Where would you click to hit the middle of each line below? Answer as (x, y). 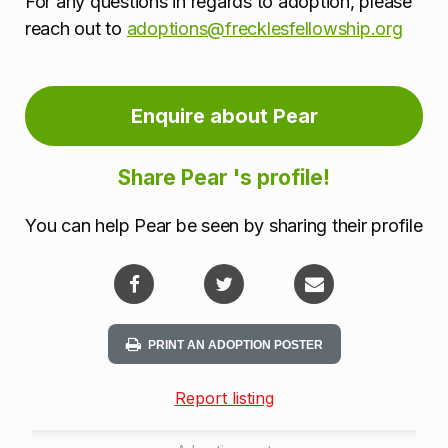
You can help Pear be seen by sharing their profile (224, 226)
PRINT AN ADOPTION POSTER (235, 345)
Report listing (224, 398)
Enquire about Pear (224, 115)
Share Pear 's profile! (224, 177)
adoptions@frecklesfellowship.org (264, 29)
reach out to (76, 29)
